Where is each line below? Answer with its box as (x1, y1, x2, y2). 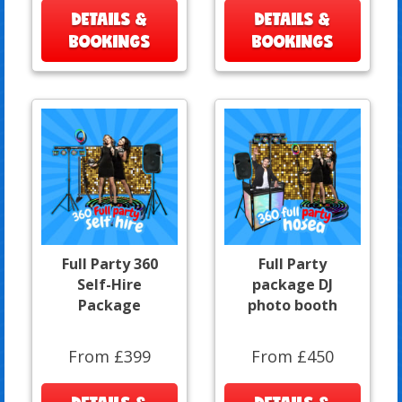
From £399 (68, 345, 151, 367)
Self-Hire (77, 274, 142, 294)
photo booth (248, 294, 337, 315)
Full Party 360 (61, 253, 158, 274)
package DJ (252, 274, 333, 294)
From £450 (251, 345, 334, 367)
